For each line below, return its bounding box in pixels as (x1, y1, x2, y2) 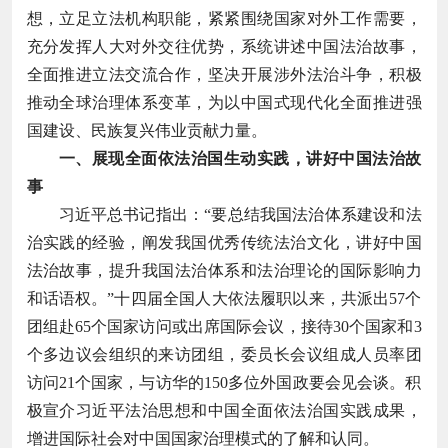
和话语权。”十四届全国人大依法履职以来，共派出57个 (26, 289, 422, 307)
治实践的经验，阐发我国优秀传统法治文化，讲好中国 (26, 233, 422, 251)
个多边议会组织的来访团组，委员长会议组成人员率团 (26, 345, 422, 363)
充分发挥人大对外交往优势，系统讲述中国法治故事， (26, 37, 422, 55)
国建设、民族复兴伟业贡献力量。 (26, 121, 267, 139)
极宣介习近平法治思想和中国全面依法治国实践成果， (26, 401, 422, 419)
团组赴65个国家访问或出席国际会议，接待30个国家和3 (26, 317, 422, 335)
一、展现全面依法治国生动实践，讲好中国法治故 (58, 149, 422, 167)
